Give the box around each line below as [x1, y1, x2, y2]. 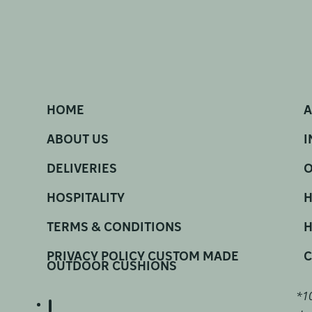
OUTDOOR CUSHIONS [46, 260, 177, 274]
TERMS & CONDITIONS [46, 221, 182, 235]
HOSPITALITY [46, 192, 125, 205]
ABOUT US [46, 133, 109, 147]
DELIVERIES [46, 162, 117, 176]
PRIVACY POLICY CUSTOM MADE [46, 250, 239, 264]
